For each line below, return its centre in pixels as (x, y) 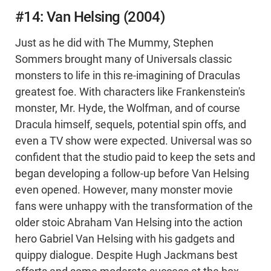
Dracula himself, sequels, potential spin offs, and (131, 125)
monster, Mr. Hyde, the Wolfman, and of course (128, 109)
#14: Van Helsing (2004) (90, 17)
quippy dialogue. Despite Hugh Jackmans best (126, 256)
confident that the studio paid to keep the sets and (135, 158)
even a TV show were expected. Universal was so (133, 141)
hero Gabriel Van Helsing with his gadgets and (125, 239)
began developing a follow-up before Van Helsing (132, 174)
